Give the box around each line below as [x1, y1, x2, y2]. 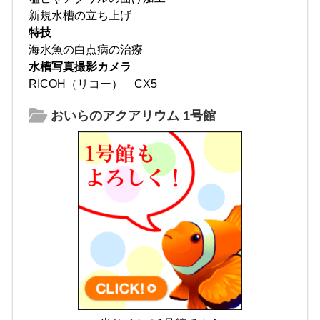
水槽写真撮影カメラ [29, 60, 132, 73]
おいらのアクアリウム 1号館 [47, 108, 216, 123]
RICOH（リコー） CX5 [29, 77, 158, 90]
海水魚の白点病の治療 [29, 43, 144, 56]
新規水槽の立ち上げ [29, 9, 132, 21]
